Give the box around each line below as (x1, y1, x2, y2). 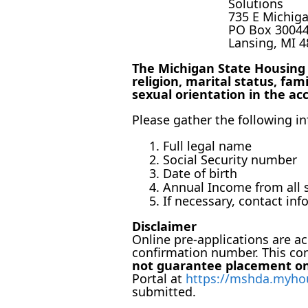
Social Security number (163, 151, 297, 168)
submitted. (132, 283, 196, 300)
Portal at (132, 270, 186, 287)
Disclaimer (132, 218, 197, 234)
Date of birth (163, 165, 237, 181)
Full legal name (163, 137, 252, 154)
